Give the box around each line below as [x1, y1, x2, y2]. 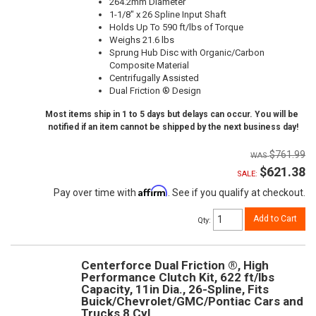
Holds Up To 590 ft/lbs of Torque [109, 21, 243, 32]
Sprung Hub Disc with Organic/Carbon [109, 47, 265, 58]
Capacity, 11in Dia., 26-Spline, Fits [81, 282, 269, 297]
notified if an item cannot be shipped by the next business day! [48, 121, 298, 132]
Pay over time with [54, 186, 138, 198]
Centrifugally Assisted [109, 72, 199, 83]
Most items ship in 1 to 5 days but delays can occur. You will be [45, 109, 298, 119]
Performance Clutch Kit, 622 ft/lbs [81, 270, 274, 285]
